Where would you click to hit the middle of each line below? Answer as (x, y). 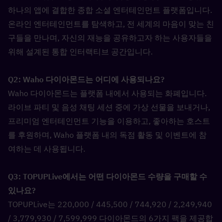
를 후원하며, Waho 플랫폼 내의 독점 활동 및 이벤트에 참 (107, 135)
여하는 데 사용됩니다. (47, 149)
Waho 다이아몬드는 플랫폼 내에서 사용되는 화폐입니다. (107, 93)
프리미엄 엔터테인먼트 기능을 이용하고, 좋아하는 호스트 (109, 121)
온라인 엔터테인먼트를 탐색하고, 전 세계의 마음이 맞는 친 (111, 24)
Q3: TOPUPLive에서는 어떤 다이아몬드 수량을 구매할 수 (108, 176)
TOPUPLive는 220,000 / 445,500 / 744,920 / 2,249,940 (110, 204)
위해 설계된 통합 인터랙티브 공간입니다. (80, 52)
